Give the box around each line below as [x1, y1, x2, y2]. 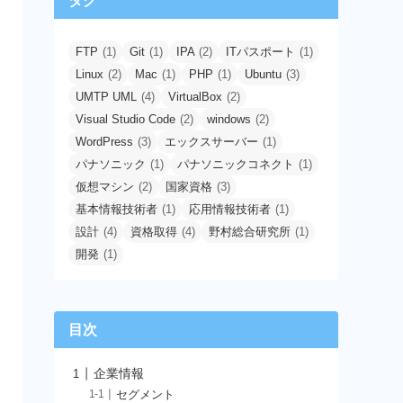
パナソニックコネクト [177, 157, 294, 172]
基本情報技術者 [76, 202, 157, 217]
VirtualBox [168, 90, 222, 104]
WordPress [76, 135, 133, 149]
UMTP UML [76, 90, 137, 104]
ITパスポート [226, 45, 295, 59]
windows [207, 112, 251, 127]
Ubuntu [245, 67, 282, 82]
